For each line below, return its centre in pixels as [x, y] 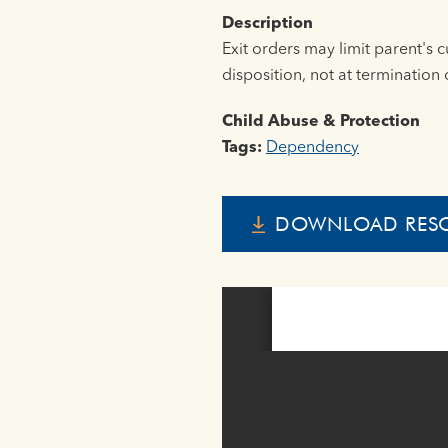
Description [267, 23]
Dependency [312, 147]
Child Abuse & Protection [321, 121]
